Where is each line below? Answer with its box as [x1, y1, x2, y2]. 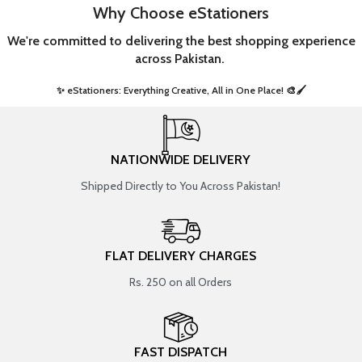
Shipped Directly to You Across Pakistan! [81, 178, 281, 193]
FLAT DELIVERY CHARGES [105, 247, 257, 263]
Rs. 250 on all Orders [129, 274, 233, 289]
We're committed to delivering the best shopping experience [6, 32, 356, 48]
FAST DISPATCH [134, 343, 228, 360]
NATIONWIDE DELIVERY [111, 151, 251, 167]
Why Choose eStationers [93, 2, 269, 23]
